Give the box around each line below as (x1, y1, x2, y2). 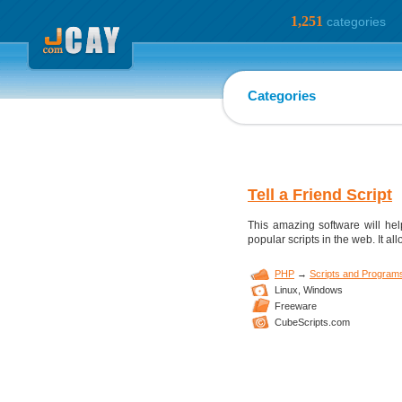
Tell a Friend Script (248, 186, 392, 204)
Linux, (275, 284, 301, 295)
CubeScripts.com (275, 317, 350, 328)
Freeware (275, 301, 317, 311)
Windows (301, 284, 343, 295)
